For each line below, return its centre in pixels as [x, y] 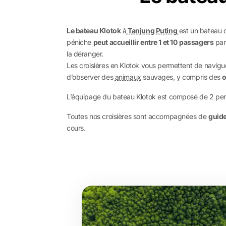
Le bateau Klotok [94, 31]
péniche [80, 42]
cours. [76, 128]
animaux [128, 77]
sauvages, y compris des [182, 77]
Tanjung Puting [152, 31]
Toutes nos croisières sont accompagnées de [137, 116]
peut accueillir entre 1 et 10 [135, 42]
